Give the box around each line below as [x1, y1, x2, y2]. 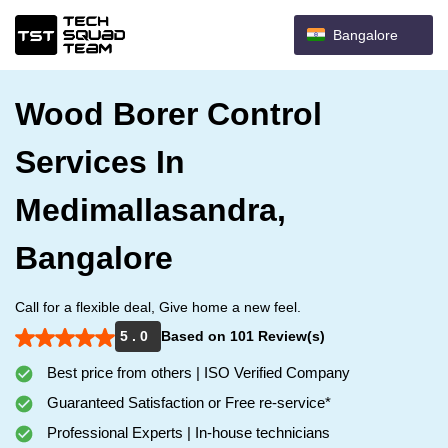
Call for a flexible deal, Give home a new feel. [15, 299, 301, 315]
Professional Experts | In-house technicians [43, 424, 330, 441]
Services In [15, 144, 185, 180]
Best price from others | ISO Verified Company [43, 364, 350, 381]
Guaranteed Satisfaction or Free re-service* [43, 394, 331, 411]
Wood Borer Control [15, 96, 322, 132]
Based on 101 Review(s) [161, 328, 325, 344]
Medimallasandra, [15, 192, 286, 228]
